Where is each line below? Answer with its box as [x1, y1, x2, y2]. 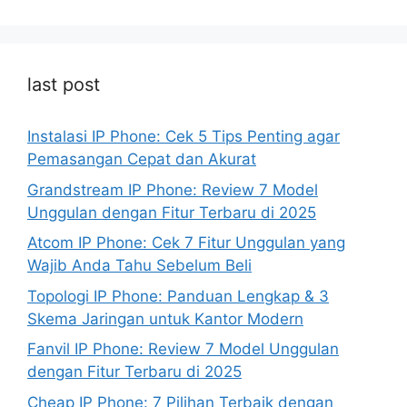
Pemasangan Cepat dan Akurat [27, 150, 256, 169]
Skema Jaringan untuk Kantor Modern [27, 309, 303, 328]
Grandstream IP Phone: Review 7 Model [27, 180, 318, 199]
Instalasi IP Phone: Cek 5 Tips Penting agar [27, 127, 340, 146]
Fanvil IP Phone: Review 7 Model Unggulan [27, 340, 339, 359]
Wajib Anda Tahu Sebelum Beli [27, 256, 252, 275]
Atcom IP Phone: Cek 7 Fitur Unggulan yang [27, 233, 345, 253]
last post [27, 74, 100, 96]
